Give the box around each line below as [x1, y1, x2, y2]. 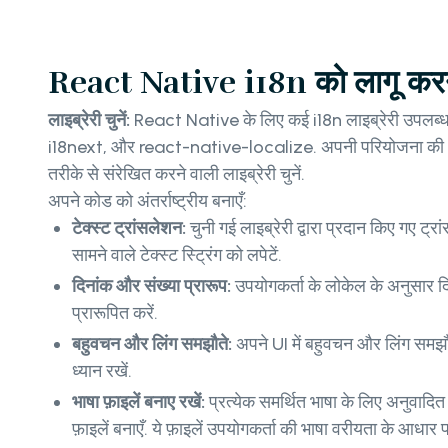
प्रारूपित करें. [72, 301, 158, 324]
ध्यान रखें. [72, 359, 132, 382]
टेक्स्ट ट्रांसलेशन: [72, 216, 190, 239]
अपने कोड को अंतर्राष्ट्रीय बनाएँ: [48, 189, 247, 212]
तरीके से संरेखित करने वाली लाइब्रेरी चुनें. [48, 162, 305, 185]
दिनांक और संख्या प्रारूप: [72, 274, 235, 297]
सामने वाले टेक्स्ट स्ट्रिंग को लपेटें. [72, 243, 282, 266]
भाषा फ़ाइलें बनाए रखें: [72, 390, 209, 413]
